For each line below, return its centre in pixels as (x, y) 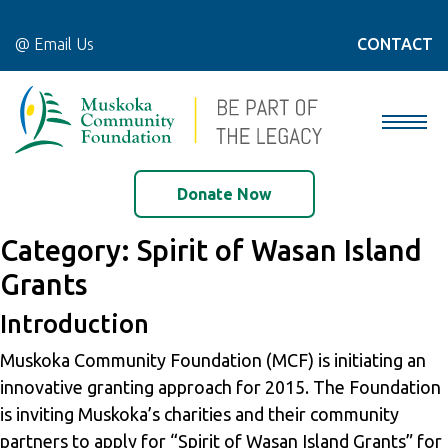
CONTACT (395, 44)
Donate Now (224, 194)
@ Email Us (54, 44)
